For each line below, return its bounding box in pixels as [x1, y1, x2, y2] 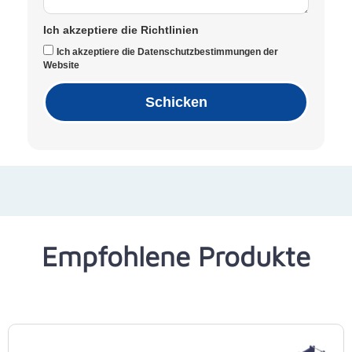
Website [43, 59, 79, 71]
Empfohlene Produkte [42, 240, 310, 273]
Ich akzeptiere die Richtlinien [43, 23, 199, 36]
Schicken [145, 93, 207, 110]
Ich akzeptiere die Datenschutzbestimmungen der [57, 46, 278, 57]
